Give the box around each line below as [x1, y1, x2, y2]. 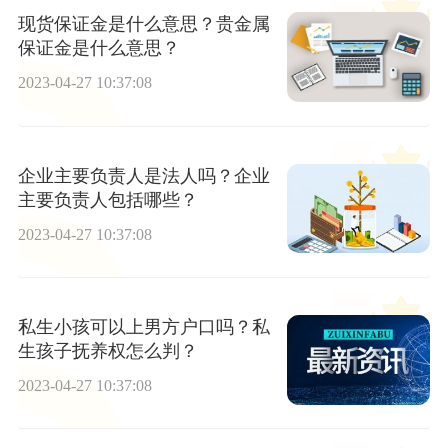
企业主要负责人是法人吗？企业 [17, 165, 270, 186]
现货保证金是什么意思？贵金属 [17, 14, 270, 35]
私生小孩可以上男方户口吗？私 [17, 316, 270, 337]
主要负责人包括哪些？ [17, 189, 198, 210]
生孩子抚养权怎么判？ [17, 340, 198, 361]
